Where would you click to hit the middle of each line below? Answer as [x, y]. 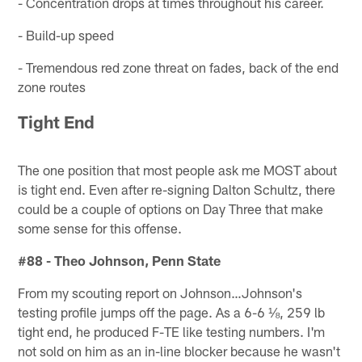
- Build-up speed [66, 34]
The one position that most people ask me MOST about [178, 169]
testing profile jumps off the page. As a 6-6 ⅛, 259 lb [172, 311]
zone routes [52, 86]
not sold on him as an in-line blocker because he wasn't [179, 350]
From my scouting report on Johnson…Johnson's [160, 292]
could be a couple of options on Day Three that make [171, 208]
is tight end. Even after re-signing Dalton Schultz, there [177, 189]
